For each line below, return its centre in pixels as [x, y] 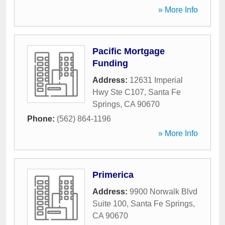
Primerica [113, 175]
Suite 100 [109, 204]
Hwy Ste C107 [118, 92]
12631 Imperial [156, 80]
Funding [110, 63]
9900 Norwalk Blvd [163, 192]
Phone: [42, 119]
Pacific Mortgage [129, 51]
